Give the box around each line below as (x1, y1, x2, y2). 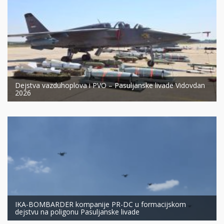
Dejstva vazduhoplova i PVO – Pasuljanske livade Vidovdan (15, 80, 205, 90)
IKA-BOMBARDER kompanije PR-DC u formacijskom (15, 199, 186, 209)
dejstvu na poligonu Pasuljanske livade (15, 206, 139, 216)
